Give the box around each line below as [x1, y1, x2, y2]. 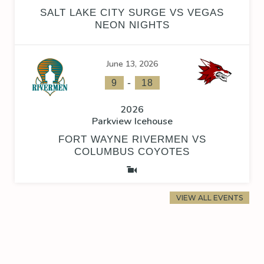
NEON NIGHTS [94, 19, 170, 31]
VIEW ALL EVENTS [176, 193, 243, 203]
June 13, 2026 [106, 58, 158, 70]
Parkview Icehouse [91, 115, 173, 128]
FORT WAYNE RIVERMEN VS [58, 134, 206, 146]
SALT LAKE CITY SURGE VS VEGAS [40, 7, 224, 19]
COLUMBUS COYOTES [74, 146, 190, 158]
